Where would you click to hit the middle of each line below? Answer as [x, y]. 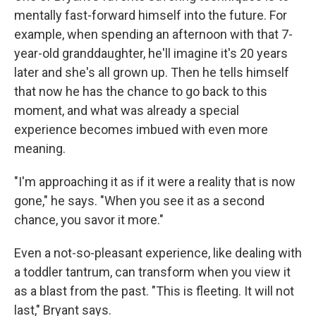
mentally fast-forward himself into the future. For [151, 15]
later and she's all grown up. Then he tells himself [152, 72]
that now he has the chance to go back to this [141, 91]
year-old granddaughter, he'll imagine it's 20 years [151, 53]
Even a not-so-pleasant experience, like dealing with [158, 253]
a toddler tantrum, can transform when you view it [152, 272]
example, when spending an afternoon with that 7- [153, 34]
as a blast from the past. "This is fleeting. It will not [154, 291]
